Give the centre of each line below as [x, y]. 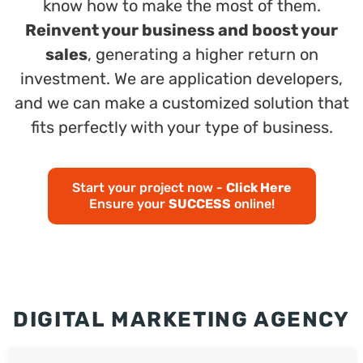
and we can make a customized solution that [181, 103]
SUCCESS [199, 204]
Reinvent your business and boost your [181, 30]
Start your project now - [149, 188]
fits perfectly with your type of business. [181, 128]
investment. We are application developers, [181, 79]
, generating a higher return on [203, 55]
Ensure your [128, 204]
